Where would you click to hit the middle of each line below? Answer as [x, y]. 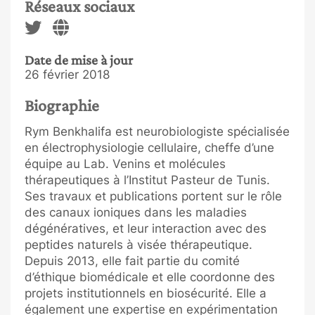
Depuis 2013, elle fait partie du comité [132, 261]
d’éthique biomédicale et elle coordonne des [150, 277]
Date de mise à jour [79, 60]
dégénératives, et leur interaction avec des [146, 228]
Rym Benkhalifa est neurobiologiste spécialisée [157, 131]
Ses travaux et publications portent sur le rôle [153, 196]
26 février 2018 [67, 75]
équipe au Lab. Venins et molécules [125, 163]
